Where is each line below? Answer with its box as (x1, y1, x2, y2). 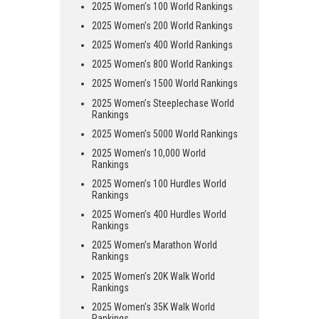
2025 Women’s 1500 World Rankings (92, 78, 238, 90)
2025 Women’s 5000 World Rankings (92, 127, 238, 140)
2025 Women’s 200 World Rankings (92, 19, 233, 31)
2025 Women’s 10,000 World (92, 147, 206, 159)
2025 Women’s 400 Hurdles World (92, 209, 226, 221)
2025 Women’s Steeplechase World (92, 97, 234, 109)
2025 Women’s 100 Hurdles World (92, 178, 226, 190)
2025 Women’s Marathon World (92, 239, 217, 251)
